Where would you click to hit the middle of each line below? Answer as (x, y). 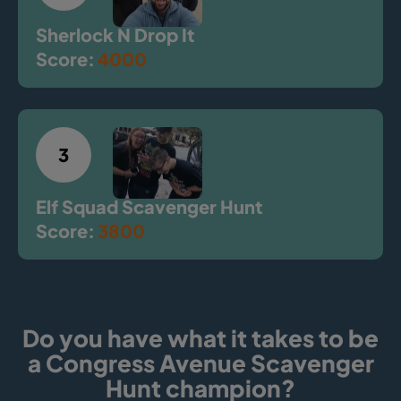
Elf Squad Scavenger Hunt (149, 206)
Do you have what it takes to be (200, 337)
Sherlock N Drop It (115, 34)
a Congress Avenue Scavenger (200, 363)
